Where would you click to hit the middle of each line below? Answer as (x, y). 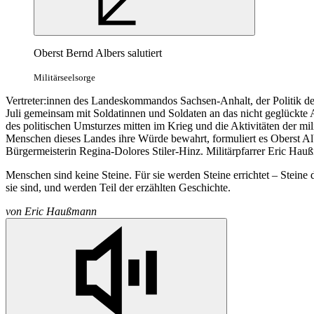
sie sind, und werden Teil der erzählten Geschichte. (118, 188)
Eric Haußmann (61, 212)
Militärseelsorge (64, 78)
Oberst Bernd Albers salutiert (98, 53)
